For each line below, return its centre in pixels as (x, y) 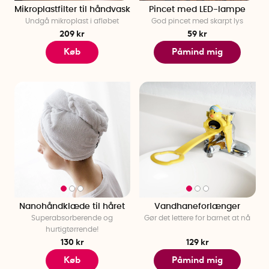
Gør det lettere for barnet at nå (198, 218)
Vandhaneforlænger (198, 207)
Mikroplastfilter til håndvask (72, 9)
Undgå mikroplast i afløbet (72, 21)
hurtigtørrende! (72, 230)
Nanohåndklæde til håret (72, 207)
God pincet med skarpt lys (198, 21)
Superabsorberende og (72, 218)
